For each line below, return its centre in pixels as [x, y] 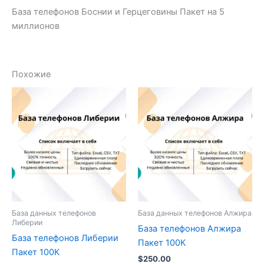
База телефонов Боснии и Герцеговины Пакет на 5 [118, 11]
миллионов [36, 26]
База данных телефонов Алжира [195, 213]
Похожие [31, 75]
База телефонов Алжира [189, 229]
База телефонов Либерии [65, 238]
